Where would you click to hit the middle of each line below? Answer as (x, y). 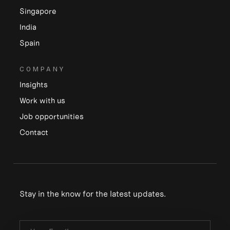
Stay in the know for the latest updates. (93, 193)
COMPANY (42, 69)
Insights (34, 84)
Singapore (38, 11)
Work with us (42, 100)
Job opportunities (52, 116)
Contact (34, 132)
